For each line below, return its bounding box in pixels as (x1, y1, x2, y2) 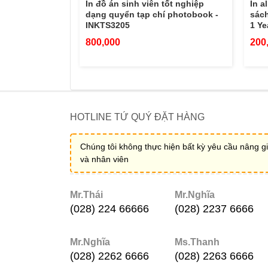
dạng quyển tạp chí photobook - (86, 9, 218, 19)
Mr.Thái (70, 189, 103, 200)
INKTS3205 (86, 20, 130, 30)
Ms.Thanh (174, 237, 220, 248)
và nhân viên (80, 154, 129, 164)
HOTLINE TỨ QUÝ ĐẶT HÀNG (70, 111, 205, 122)
